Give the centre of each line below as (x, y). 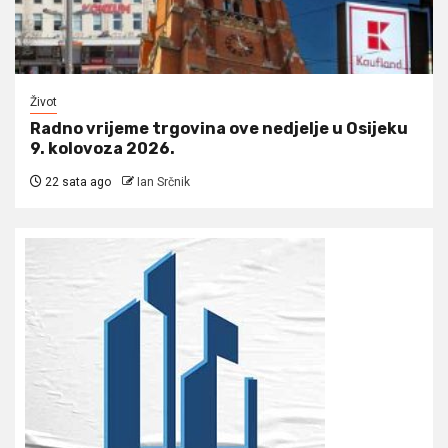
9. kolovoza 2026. (102, 148)
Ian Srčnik (163, 181)
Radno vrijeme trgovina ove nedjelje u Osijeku (219, 128)
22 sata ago (76, 181)
